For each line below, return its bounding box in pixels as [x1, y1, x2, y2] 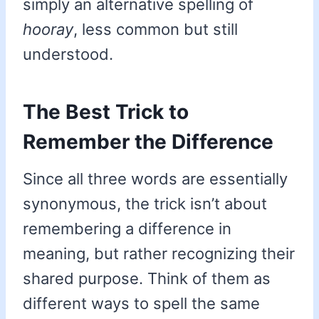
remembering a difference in [23, 219, 231, 239]
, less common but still [73, 20, 238, 39]
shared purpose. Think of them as [23, 269, 271, 288]
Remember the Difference [23, 130, 273, 155]
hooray [23, 20, 73, 39]
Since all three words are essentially [23, 169, 288, 189]
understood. [23, 45, 113, 64]
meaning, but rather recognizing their [23, 244, 295, 263]
